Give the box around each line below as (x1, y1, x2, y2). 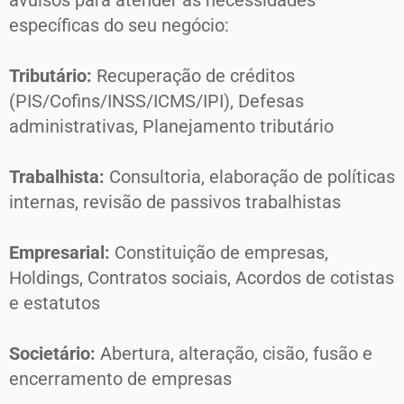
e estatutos (9, 292, 100, 315)
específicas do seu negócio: (9, 14, 229, 37)
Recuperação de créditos (96, 65, 295, 87)
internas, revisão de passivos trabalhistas (9, 191, 341, 214)
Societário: (9, 343, 100, 365)
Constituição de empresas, (115, 242, 328, 264)
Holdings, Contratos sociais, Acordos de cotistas (9, 267, 394, 289)
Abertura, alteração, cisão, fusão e (100, 343, 372, 365)
